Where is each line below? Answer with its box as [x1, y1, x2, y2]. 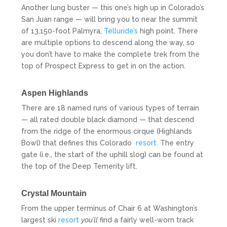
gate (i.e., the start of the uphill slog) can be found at [21, 150, 204, 159]
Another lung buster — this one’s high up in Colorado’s [21, 3, 205, 12]
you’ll [81, 215, 98, 224]
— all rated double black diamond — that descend [21, 115, 195, 124]
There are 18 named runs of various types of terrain [21, 103, 200, 112]
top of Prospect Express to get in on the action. [21, 61, 186, 70]
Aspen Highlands [21, 88, 89, 97]
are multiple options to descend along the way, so [21, 38, 195, 47]
